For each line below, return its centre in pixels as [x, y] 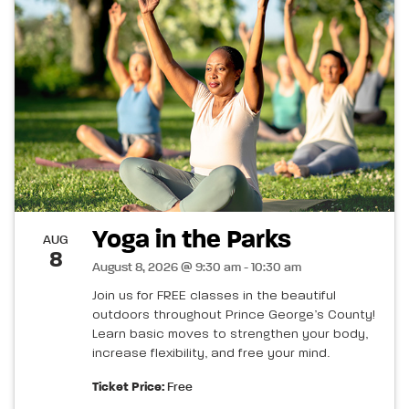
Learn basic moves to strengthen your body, [230, 335]
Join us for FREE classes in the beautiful [214, 296]
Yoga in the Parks [192, 241]
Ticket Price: [128, 388]
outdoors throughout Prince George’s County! [234, 315]
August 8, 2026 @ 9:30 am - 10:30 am [197, 268]
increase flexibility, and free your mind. [211, 354]
